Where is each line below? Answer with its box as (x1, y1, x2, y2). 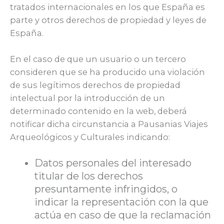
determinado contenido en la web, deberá (10, 105, 187, 116)
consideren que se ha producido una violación (10, 66, 205, 77)
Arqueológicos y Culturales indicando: (10, 131, 170, 142)
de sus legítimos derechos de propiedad (10, 79, 180, 90)
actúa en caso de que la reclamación (34, 209, 211, 221)
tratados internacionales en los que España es (10, 1, 205, 12)
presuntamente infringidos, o (34, 183, 178, 195)
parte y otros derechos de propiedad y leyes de (10, 14, 206, 25)
